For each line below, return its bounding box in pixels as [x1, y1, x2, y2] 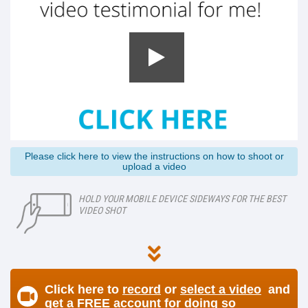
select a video [180, 283, 261, 297]
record [122, 283, 161, 297]
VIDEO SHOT [78, 205, 126, 217]
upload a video [122, 161, 186, 173]
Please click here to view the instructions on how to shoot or [24, 151, 284, 162]
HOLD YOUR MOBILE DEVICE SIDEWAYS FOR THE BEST [78, 193, 286, 205]
